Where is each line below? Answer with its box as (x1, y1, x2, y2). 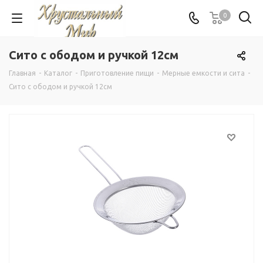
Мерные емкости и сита (162, 69, 245, 77)
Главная (9, 69, 36, 77)
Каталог (44, 69, 72, 77)
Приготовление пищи (80, 69, 154, 77)
